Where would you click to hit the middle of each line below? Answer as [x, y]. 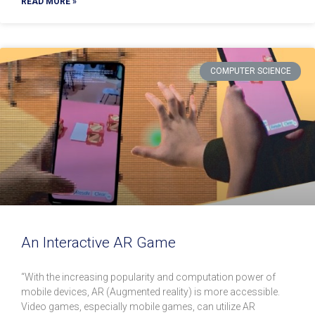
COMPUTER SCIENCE [250, 71]
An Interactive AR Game [98, 243]
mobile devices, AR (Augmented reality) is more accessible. [150, 292]
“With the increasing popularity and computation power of [148, 277]
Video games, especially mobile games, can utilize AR [138, 307]
